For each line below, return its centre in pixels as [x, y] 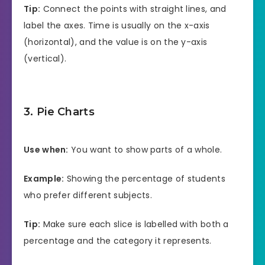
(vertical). [45, 59]
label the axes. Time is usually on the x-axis [117, 26]
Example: [44, 179]
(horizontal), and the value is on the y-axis [116, 42]
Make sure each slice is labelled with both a [135, 224]
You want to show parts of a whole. [145, 150]
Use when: [46, 150]
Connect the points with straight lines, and [133, 9]
